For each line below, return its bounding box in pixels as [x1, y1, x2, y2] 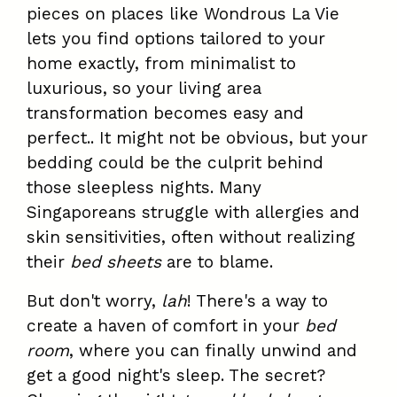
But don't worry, [27, 291, 161, 312]
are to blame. [161, 252, 273, 273]
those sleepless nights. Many [27, 177, 261, 198]
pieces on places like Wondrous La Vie [27, 4, 339, 25]
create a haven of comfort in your [27, 315, 305, 337]
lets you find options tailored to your [27, 28, 325, 50]
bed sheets [70, 252, 161, 273]
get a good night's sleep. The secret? [27, 365, 325, 386]
